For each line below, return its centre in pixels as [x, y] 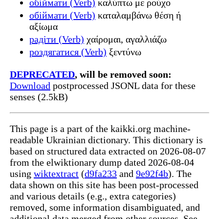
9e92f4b [152, 173]
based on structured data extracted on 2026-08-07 [108, 151]
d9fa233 [101, 173]
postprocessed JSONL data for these [123, 85]
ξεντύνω [124, 52]
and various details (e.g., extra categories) [93, 196]
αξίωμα [44, 26]
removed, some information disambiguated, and [105, 207]
